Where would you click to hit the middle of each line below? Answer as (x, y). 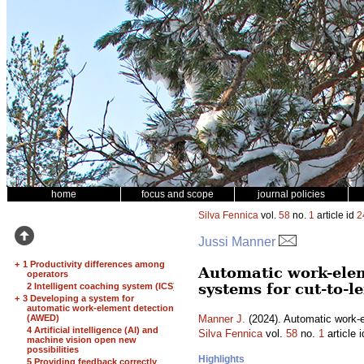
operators (48, 274)
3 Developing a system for (78, 298)
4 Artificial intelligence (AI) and (93, 330)
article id (336, 215)
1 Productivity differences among (94, 264)
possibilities (53, 349)
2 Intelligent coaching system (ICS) (102, 286)
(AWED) (43, 318)
